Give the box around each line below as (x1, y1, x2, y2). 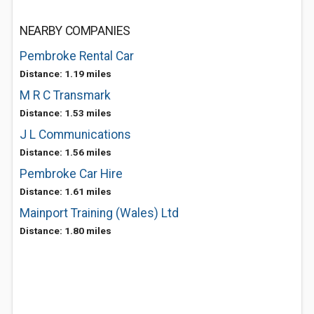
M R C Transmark (20, 88, 111, 102)
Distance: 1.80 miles (20, 225, 111, 236)
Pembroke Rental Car (20, 49, 134, 63)
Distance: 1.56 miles (20, 146, 111, 158)
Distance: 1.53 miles (20, 107, 111, 118)
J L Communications (20, 128, 131, 142)
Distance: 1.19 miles (20, 68, 111, 79)
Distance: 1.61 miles (20, 186, 111, 197)
